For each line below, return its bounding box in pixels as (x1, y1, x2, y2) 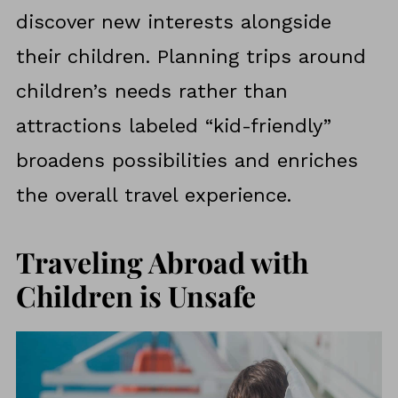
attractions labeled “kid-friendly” (15, 115, 331, 138)
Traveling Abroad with (15, 243, 308, 282)
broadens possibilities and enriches (15, 149, 358, 172)
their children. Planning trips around (15, 45, 366, 68)
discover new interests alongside (15, 11, 331, 34)
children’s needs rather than (15, 80, 288, 103)
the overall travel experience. (15, 184, 291, 207)
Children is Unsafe (15, 276, 256, 315)
